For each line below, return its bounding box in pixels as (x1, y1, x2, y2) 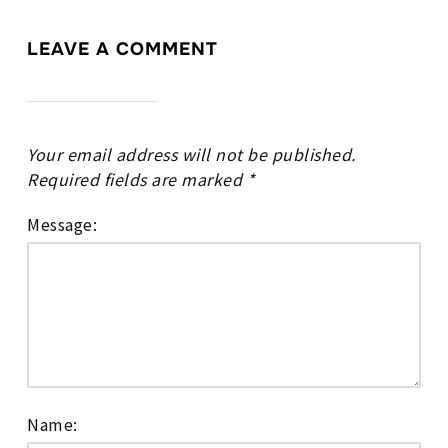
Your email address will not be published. (27, 141, 356, 166)
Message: (27, 211, 98, 236)
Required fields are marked (27, 166, 247, 191)
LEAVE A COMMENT (27, 37, 219, 60)
